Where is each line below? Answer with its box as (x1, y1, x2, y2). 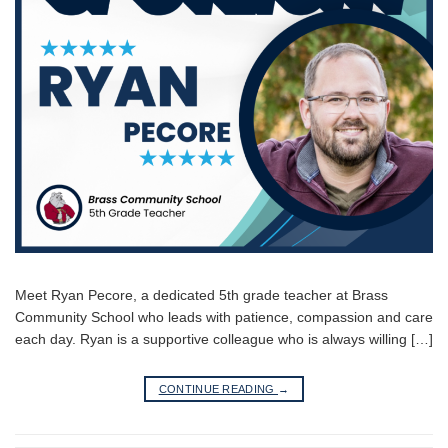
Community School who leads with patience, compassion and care (15, 309, 433, 326)
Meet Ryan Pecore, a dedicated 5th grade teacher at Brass (15, 287, 388, 304)
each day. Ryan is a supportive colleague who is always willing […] (15, 331, 433, 348)
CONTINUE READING (158, 382, 279, 395)
